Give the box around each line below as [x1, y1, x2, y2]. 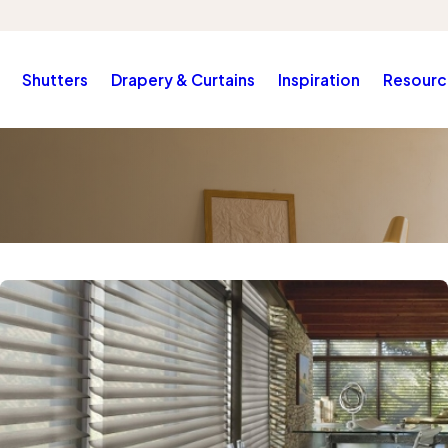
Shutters [22, 70, 89, 90]
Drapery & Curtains [111, 70, 256, 90]
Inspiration [278, 70, 361, 90]
